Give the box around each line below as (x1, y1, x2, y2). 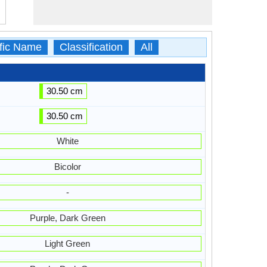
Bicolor (54, 162, 81, 172)
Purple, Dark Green (29, 213, 105, 223)
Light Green (45, 238, 91, 249)
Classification (59, 41, 123, 53)
